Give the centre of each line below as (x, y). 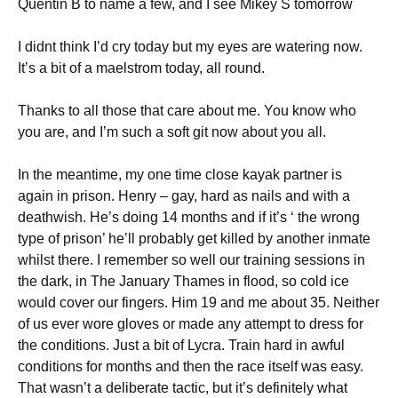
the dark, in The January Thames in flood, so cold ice (183, 281)
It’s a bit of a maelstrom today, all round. (141, 68)
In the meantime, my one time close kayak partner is (180, 175)
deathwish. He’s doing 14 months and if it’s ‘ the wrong (189, 217)
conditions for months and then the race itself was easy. (191, 366)
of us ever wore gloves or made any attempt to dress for (191, 324)
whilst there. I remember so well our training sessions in (191, 260)
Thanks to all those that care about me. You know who (187, 111)
